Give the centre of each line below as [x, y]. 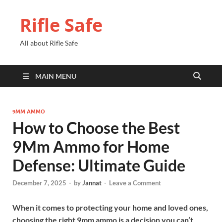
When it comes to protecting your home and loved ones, [110, 208]
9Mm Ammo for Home [91, 146]
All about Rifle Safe [49, 43]
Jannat [92, 183]
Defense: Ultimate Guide [99, 165]
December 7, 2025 [39, 183]
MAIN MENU [56, 76]
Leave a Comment [135, 183]
